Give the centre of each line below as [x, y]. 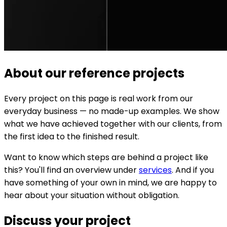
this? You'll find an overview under [71, 170]
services [155, 170]
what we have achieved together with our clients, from [113, 124]
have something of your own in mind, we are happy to [110, 182]
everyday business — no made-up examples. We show [112, 111]
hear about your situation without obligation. [92, 195]
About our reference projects [94, 73]
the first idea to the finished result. [72, 136]
